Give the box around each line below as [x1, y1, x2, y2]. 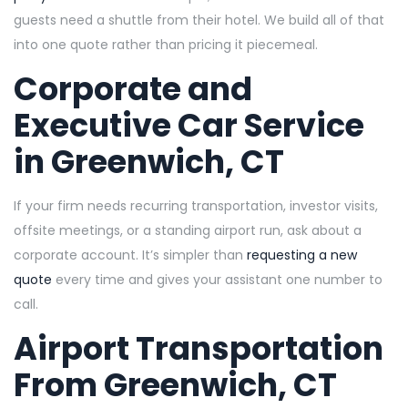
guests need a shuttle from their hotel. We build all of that [14, 10, 384, 29]
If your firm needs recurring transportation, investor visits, [14, 196, 378, 215]
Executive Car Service [14, 102, 364, 148]
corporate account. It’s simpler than [14, 245, 243, 264]
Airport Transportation [14, 325, 383, 371]
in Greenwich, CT [14, 138, 284, 184]
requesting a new [243, 245, 357, 264]
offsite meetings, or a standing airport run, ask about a [14, 220, 362, 240]
